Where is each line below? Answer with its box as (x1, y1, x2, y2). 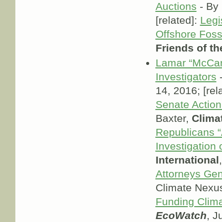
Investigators (155, 71, 217, 83)
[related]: (155, 14, 200, 26)
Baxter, (155, 112, 192, 125)
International (155, 154, 219, 166)
